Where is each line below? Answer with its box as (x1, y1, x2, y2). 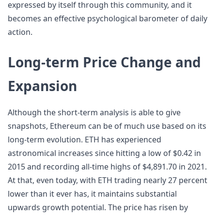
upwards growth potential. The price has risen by (8, 202, 188, 213)
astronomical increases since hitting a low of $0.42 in (8, 148, 201, 158)
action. (8, 27, 32, 37)
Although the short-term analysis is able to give (8, 107, 181, 118)
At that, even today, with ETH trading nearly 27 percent (8, 175, 207, 186)
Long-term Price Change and (8, 53, 201, 71)
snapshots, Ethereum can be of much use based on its (8, 121, 206, 131)
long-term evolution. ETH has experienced (8, 134, 161, 145)
